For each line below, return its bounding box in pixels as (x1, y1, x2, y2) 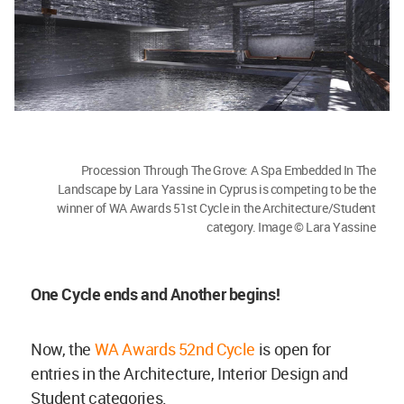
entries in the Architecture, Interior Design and (31, 363, 348, 385)
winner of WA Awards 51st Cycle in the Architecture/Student (56, 199, 376, 217)
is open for (255, 338, 331, 361)
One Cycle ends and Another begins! (31, 283, 283, 306)
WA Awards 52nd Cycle (94, 338, 256, 361)
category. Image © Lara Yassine (206, 218, 376, 236)
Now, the (31, 338, 95, 361)
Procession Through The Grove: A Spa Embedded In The (80, 161, 376, 179)
